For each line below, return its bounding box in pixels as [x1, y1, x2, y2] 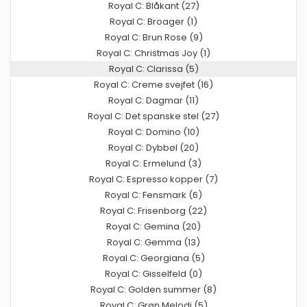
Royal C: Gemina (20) [106, 219, 201, 233]
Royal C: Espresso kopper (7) [89, 172, 218, 186]
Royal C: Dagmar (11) [108, 93, 199, 107]
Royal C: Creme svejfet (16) [94, 77, 213, 91]
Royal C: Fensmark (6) [105, 188, 202, 201]
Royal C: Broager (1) [110, 14, 197, 28]
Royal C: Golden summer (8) [90, 282, 217, 296]
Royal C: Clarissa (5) [108, 62, 199, 75]
